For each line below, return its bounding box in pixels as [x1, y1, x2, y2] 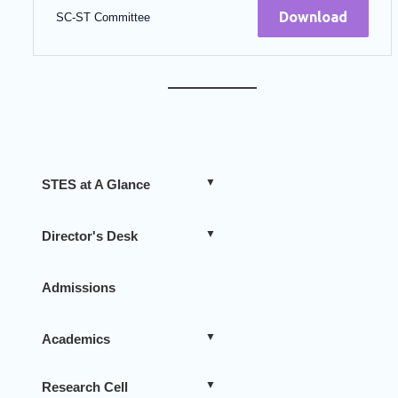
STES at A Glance [42, 177, 150, 193]
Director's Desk [42, 228, 138, 244]
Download [279, 9, 347, 26]
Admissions [42, 280, 115, 296]
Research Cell [42, 379, 128, 395]
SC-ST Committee [56, 10, 150, 24]
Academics [42, 331, 110, 347]
